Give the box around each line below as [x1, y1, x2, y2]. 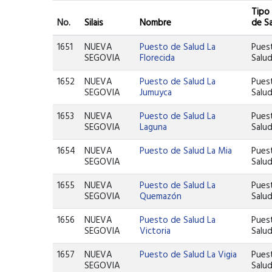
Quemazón [140, 189, 182, 204]
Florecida [140, 51, 175, 66]
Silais [84, 16, 104, 30]
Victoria [140, 224, 171, 239]
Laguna [140, 120, 168, 135]
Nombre [140, 16, 172, 30]
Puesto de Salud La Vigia [140, 248, 237, 262]
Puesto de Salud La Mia [140, 144, 233, 158]
